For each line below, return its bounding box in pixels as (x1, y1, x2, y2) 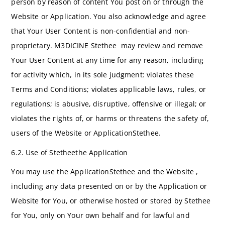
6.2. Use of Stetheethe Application (11, 147, 128, 157)
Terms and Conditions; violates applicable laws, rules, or (11, 84, 206, 94)
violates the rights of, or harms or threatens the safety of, (11, 114, 209, 124)
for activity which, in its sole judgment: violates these (11, 70, 194, 80)
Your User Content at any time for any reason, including (11, 55, 204, 65)
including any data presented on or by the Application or (11, 181, 207, 191)
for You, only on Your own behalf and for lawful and (11, 210, 190, 220)
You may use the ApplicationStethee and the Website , (11, 167, 198, 176)
